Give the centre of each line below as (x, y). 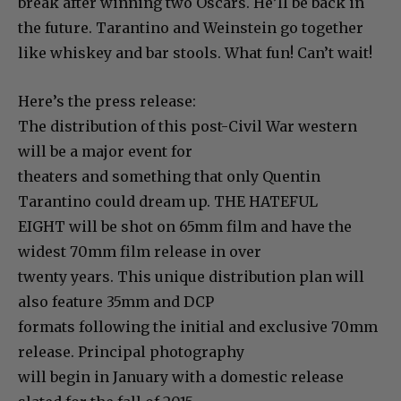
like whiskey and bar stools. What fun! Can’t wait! (195, 52)
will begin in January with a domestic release (181, 376)
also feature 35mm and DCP (116, 301)
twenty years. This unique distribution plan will (191, 276)
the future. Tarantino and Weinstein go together (191, 27)
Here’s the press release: (107, 101)
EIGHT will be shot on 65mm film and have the (185, 226)
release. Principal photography (131, 351)
